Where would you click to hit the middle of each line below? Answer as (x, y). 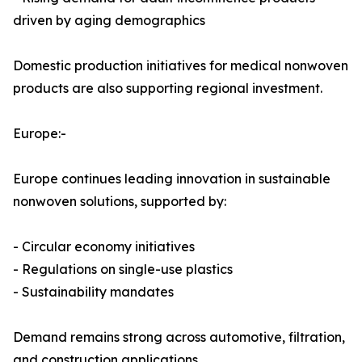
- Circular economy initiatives (104, 247)
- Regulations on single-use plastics (123, 269)
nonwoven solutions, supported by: (120, 202)
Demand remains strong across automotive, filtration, (179, 337)
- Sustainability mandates (93, 292)
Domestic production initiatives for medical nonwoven (181, 66)
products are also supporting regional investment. (168, 88)
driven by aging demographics (109, 21)
